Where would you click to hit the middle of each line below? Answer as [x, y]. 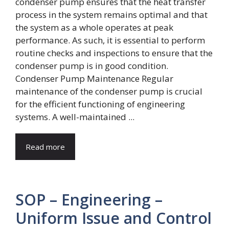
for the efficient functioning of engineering [100, 104]
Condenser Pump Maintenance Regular [94, 78]
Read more [45, 146]
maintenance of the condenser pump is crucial [109, 91]
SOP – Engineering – [89, 199]
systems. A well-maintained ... [75, 117]
